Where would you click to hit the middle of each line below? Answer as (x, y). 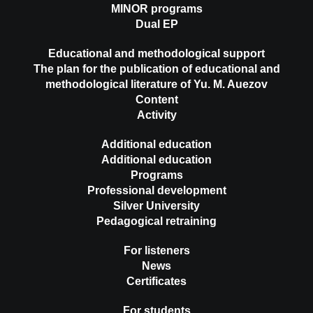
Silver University (156, 206)
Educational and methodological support (156, 54)
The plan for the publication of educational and (156, 69)
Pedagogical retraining (156, 221)
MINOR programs (156, 9)
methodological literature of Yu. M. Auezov (156, 85)
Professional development (156, 191)
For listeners (156, 251)
